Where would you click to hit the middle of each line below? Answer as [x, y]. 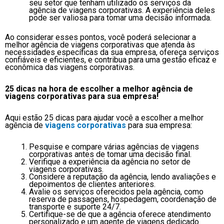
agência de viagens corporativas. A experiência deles [122, 10]
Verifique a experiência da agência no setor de [110, 161]
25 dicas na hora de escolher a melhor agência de [99, 88]
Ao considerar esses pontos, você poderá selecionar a [100, 37]
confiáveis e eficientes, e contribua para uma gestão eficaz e [111, 59]
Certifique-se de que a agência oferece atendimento [120, 214]
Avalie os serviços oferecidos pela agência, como [116, 191]
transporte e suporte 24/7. [75, 206]
